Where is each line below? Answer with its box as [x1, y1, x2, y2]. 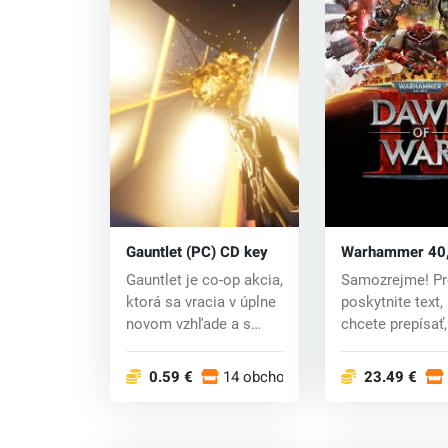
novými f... [125, 337, 195, 356]
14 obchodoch [223, 366, 319, 389]
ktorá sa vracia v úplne [125, 293, 276, 312]
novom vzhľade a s [125, 315, 251, 334]
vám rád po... [340, 337, 427, 356]
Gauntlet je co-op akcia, [125, 271, 283, 290]
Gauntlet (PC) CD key [125, 241, 268, 264]
